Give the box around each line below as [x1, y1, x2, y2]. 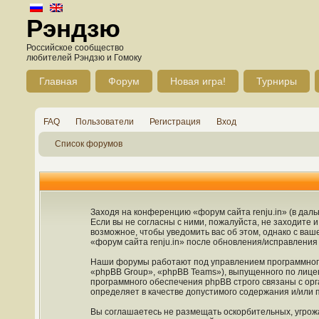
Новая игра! [170, 75, 226, 87]
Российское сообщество [26, 43, 124, 53]
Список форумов [55, 139, 122, 149]
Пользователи [75, 117, 134, 127]
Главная [39, 75, 78, 87]
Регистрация [150, 117, 201, 127]
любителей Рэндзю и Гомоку [26, 53, 142, 63]
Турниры [256, 75, 297, 87]
